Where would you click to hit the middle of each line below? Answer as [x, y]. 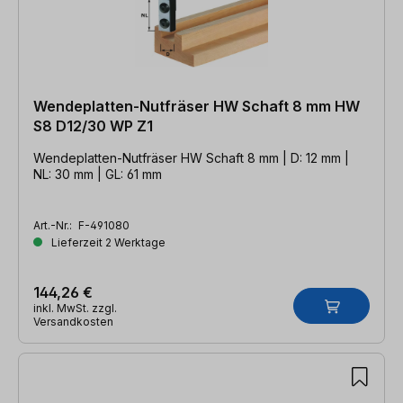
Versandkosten [73, 321]
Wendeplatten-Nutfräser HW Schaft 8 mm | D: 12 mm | [191, 157]
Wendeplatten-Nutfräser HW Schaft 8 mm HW [197, 106]
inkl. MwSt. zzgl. [75, 308]
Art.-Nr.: [54, 225]
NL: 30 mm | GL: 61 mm [98, 174]
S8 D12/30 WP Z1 [93, 125]
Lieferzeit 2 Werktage [107, 242]
